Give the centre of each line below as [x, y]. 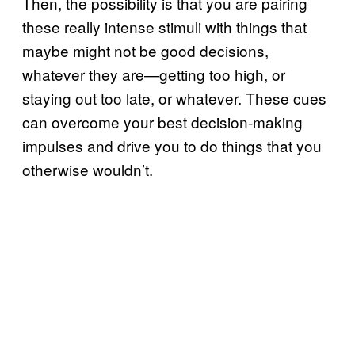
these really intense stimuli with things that [164, 26]
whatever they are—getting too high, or [154, 74]
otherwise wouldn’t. [88, 169]
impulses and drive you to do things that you [172, 145]
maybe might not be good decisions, [145, 50]
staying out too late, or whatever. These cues [174, 97]
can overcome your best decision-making [162, 121]
